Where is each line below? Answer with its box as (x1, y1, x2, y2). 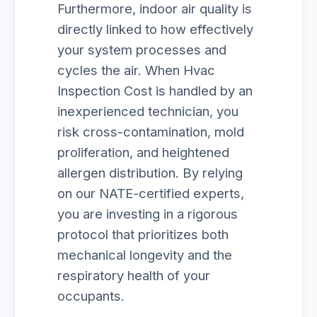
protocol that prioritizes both (57, 226, 229, 242)
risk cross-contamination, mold (57, 124, 244, 139)
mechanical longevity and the (57, 247, 232, 263)
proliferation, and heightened (57, 144, 229, 160)
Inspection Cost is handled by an (57, 83, 253, 98)
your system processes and (57, 42, 226, 57)
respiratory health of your (57, 267, 210, 283)
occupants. (57, 288, 125, 304)
